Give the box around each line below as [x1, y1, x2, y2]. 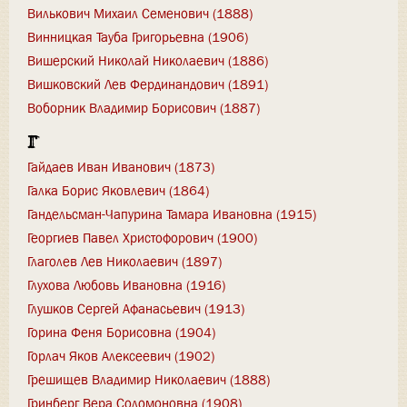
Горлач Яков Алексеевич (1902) [27, 347, 214, 366]
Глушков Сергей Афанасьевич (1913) [27, 300, 244, 319]
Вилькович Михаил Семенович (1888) [27, 4, 253, 23]
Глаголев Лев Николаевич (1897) [27, 253, 222, 272]
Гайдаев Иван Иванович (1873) [27, 158, 214, 177]
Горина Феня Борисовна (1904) [27, 323, 215, 342]
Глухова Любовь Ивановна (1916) [27, 276, 225, 295]
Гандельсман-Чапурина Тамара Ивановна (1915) [27, 205, 316, 224]
